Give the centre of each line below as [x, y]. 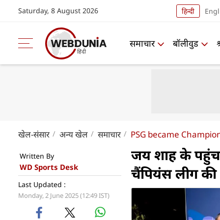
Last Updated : [42, 184]
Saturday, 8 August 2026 [58, 11]
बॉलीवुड [186, 43]
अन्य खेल [74, 134]
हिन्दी [188, 11]
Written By [37, 156]
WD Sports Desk [49, 167]
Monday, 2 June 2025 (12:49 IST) [64, 195]
